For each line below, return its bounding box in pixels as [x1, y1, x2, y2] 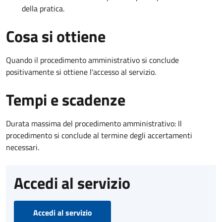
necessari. [6, 141, 39, 153]
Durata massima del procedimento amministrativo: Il [6, 117, 182, 129]
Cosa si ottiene [6, 24, 106, 48]
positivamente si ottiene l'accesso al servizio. [6, 65, 156, 78]
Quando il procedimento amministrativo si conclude [6, 54, 179, 66]
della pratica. [22, 2, 64, 14]
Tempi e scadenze [6, 87, 125, 111]
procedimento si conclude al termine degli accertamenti [6, 129, 192, 141]
